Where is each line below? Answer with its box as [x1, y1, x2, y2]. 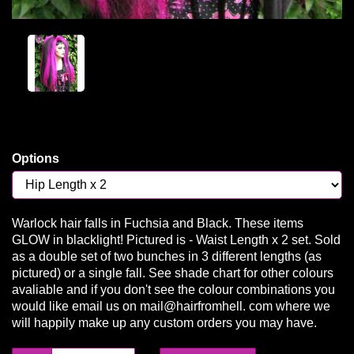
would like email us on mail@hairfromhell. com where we [12, 299, 330, 314]
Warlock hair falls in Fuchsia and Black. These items [12, 217, 303, 231]
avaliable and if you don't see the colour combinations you [12, 283, 335, 297]
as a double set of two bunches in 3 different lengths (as [12, 250, 322, 264]
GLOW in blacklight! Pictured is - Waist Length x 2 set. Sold [12, 233, 341, 247]
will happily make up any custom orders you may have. [12, 316, 317, 330]
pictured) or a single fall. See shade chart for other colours [12, 266, 333, 281]
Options [12, 152, 59, 166]
